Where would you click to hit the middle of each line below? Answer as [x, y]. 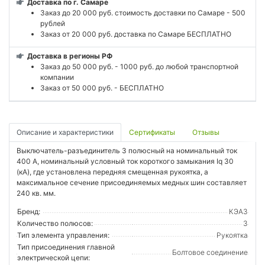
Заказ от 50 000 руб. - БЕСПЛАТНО [102, 88]
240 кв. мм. [36, 193]
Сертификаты [152, 132]
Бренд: [29, 212]
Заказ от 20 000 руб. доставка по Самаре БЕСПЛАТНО [136, 34]
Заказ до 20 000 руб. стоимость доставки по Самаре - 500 [143, 12]
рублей [54, 23]
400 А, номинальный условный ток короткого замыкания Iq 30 [125, 161]
